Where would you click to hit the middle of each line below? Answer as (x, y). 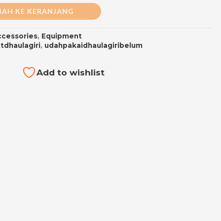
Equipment (62, 36)
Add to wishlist (71, 72)
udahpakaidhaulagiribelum (94, 45)
